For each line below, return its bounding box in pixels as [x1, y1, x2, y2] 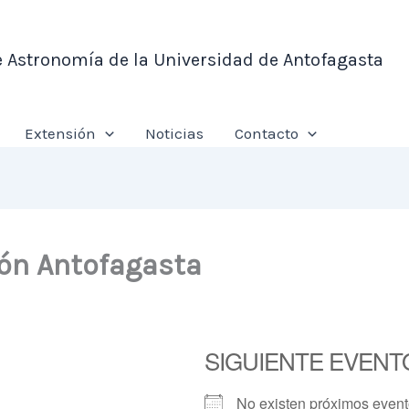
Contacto [234, 124, 299, 142]
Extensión [24, 124, 96, 142]
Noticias [144, 124, 204, 142]
